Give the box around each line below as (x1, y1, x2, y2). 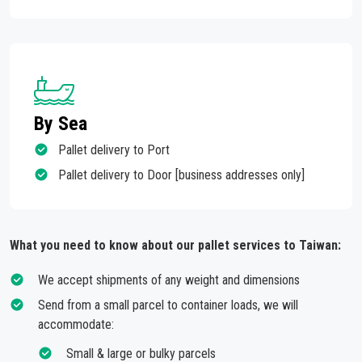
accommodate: (38, 317, 114, 332)
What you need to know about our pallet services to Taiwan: (10, 238, 341, 253)
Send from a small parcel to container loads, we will (38, 297, 298, 313)
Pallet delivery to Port (58, 142, 170, 158)
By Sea (34, 112, 87, 135)
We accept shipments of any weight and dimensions (38, 272, 300, 288)
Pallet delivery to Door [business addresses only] (58, 167, 305, 183)
